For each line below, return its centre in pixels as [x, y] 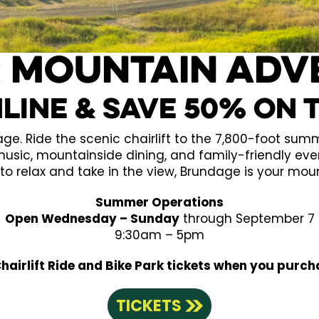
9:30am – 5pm [159, 235]
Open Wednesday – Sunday [92, 218]
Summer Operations [159, 202]
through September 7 [247, 218]
